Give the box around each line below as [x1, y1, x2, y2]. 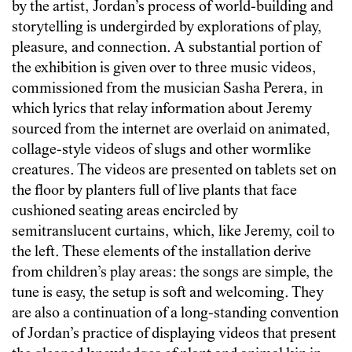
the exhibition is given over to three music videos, [12, 60, 317, 77]
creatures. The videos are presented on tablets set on [12, 162, 336, 179]
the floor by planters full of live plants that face [12, 182, 297, 200]
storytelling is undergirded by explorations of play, [12, 19, 322, 36]
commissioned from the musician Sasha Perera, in [12, 80, 323, 97]
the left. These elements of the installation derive [12, 244, 311, 261]
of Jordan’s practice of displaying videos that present [12, 325, 336, 343]
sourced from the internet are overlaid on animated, [12, 121, 331, 138]
